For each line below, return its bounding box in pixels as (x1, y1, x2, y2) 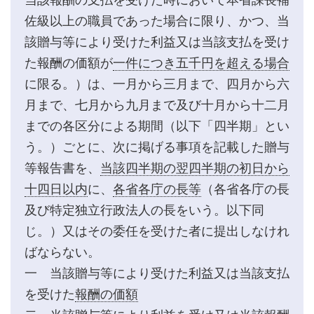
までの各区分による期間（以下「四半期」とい (25, 118, 289, 133)
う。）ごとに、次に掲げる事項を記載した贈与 (25, 139, 289, 154)
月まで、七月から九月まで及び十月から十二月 (25, 97, 289, 112)
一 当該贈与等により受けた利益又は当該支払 (25, 266, 289, 280)
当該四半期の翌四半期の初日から (100, 161, 289, 175)
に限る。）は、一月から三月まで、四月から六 (25, 76, 289, 91)
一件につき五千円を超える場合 (113, 55, 289, 70)
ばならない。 (25, 245, 100, 259)
